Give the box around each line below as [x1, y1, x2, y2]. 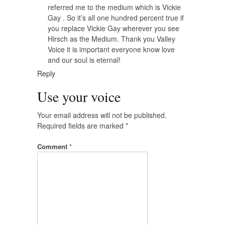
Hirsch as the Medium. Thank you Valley [48, 33, 175, 44]
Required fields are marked [37, 120, 126, 131]
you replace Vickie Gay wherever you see [48, 23, 179, 33]
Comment [37, 141, 69, 151]
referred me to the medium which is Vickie [48, 2, 181, 12]
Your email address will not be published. [37, 109, 167, 120]
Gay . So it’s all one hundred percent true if [48, 12, 184, 23]
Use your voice [37, 86, 121, 106]
